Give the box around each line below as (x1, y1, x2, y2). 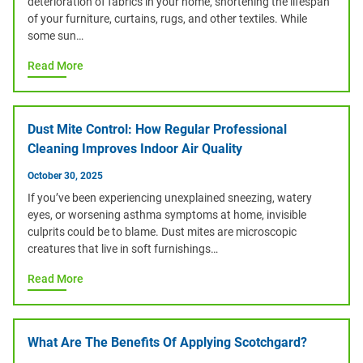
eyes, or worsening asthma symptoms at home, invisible (28, 208, 306, 221)
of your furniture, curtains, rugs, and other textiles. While (28, 12, 307, 25)
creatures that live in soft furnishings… (28, 242, 218, 255)
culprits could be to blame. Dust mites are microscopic (28, 225, 297, 238)
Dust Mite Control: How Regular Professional (28, 122, 287, 137)
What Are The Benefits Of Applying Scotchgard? (28, 335, 307, 350)
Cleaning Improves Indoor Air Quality (28, 141, 242, 156)
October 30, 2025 (28, 170, 103, 181)
